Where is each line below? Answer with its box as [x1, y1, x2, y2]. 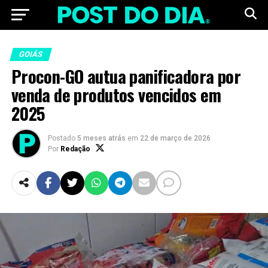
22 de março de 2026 [139, 134, 211, 142]
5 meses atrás [77, 134, 126, 142]
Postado [47, 134, 75, 142]
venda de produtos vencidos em [11, 82, 221, 107]
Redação [60, 145, 90, 153]
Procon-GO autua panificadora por [11, 63, 241, 89]
